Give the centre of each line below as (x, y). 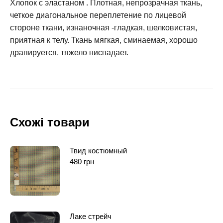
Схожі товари (50, 122)
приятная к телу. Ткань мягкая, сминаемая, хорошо (104, 40)
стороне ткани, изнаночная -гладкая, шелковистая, (104, 27)
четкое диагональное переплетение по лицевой (98, 15)
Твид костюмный (98, 150)
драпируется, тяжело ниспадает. (69, 52)
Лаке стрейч (91, 216)
